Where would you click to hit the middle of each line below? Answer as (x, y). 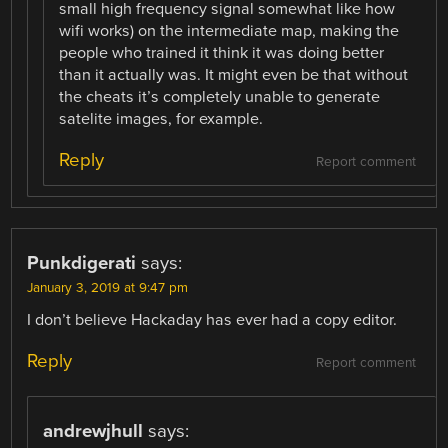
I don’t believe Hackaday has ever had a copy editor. (212, 320)
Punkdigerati (82, 263)
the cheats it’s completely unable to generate (220, 96)
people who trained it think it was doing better (222, 52)
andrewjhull (93, 431)
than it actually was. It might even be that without (234, 74)
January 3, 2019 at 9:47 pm (108, 288)
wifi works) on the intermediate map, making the (229, 30)
